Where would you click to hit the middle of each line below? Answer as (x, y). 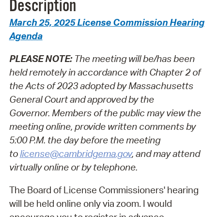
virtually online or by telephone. (73, 167)
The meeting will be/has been (134, 58)
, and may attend (166, 153)
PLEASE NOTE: (41, 58)
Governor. (29, 113)
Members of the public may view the (125, 113)
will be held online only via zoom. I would (90, 203)
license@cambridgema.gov (76, 153)
